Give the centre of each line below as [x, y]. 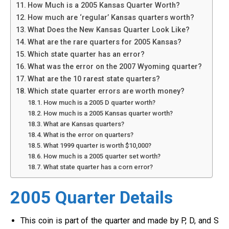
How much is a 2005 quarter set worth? [102, 156]
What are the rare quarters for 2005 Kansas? [104, 42]
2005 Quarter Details [91, 197]
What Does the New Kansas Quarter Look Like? [108, 30]
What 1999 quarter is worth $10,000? [98, 145]
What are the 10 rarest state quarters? [94, 79]
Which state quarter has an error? [86, 54]
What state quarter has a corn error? [98, 167]
